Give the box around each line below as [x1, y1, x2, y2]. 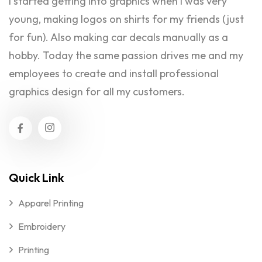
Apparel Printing [18, 196, 84, 209]
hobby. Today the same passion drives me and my [9, 48, 243, 62]
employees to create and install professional [9, 66, 219, 80]
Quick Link [9, 170, 64, 185]
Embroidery [18, 220, 65, 232]
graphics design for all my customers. [9, 84, 185, 98]
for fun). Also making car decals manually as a [9, 30, 228, 44]
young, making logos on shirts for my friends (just [9, 12, 244, 26]
